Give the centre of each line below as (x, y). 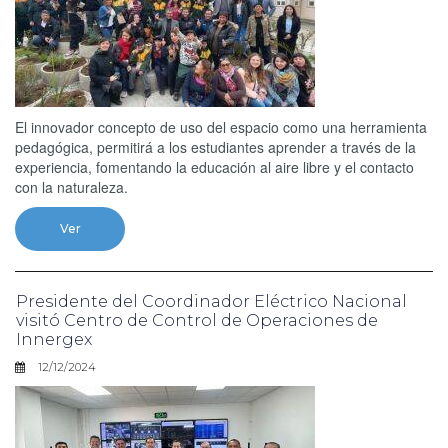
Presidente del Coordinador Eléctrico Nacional (211, 301)
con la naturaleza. (73, 186)
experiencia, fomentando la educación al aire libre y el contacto (214, 166)
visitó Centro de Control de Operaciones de (197, 320)
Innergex (54, 339)
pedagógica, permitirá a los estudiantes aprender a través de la (215, 146)
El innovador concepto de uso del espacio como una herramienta (221, 126)
